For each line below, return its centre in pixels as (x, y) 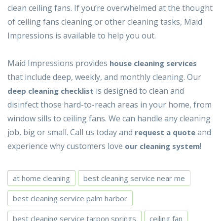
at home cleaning (41, 178)
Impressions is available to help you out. (82, 36)
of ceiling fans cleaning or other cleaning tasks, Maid (105, 22)
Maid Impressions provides (58, 63)
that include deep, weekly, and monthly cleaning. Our (104, 77)
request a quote (165, 132)
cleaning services (165, 63)
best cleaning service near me (134, 178)
